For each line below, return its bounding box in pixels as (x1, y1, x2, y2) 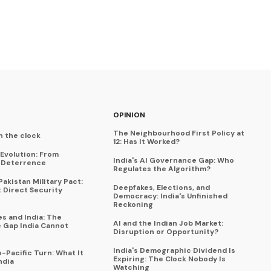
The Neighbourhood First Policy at (113, 128, 245, 138)
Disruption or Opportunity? (113, 227, 219, 237)
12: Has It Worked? (113, 137, 180, 146)
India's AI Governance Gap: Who (113, 155, 235, 165)
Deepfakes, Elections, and (113, 183, 211, 192)
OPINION (113, 110, 145, 120)
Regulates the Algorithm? (113, 164, 211, 174)
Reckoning (113, 200, 154, 209)
